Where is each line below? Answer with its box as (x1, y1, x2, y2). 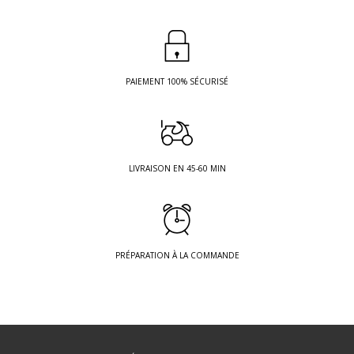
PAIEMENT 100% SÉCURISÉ (126, 76, 228, 88)
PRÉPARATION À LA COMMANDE (115, 250, 239, 262)
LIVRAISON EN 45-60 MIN (128, 163, 226, 175)
